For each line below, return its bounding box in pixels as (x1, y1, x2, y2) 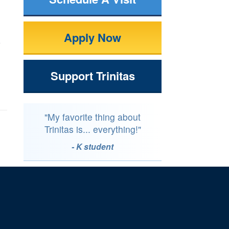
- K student (72, 141, 113, 153)
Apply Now (64, 29, 121, 46)
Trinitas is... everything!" (44, 123, 141, 136)
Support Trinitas (50, 67, 135, 84)
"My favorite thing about (44, 110, 141, 124)
